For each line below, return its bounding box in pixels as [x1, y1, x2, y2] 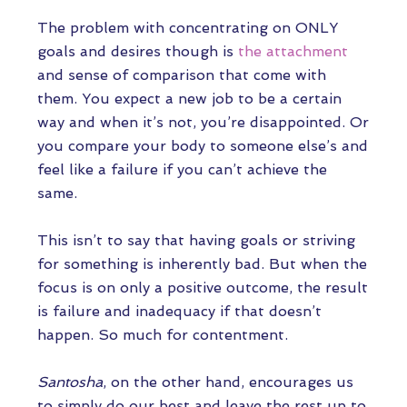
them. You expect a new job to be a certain [37, 90, 342, 107]
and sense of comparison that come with [37, 66, 326, 84]
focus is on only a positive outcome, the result [37, 279, 368, 296]
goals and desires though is [37, 43, 238, 60]
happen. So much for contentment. [37, 326, 288, 343]
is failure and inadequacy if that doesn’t [37, 303, 322, 320]
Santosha [37, 373, 103, 391]
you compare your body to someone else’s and [37, 137, 368, 154]
